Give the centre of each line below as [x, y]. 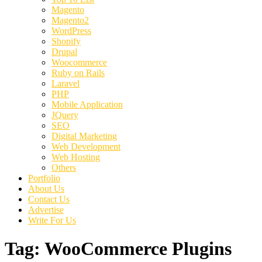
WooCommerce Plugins [138, 249]
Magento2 [70, 20]
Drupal [64, 52]
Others [64, 168]
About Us [46, 189]
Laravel [65, 83]
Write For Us [52, 220]
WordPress [71, 31]
